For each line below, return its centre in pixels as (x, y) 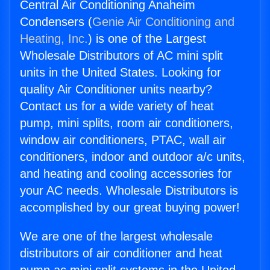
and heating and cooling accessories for (126, 174)
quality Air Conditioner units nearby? (116, 89)
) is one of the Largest (147, 39)
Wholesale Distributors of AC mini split (121, 56)
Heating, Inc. (54, 39)
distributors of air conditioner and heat (121, 253)
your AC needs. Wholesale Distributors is (129, 191)
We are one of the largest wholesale (116, 237)
